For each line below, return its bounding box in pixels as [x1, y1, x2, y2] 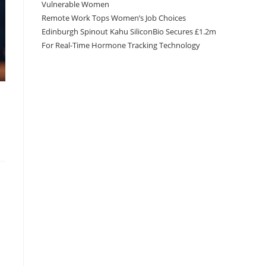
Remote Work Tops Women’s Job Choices [42, 12, 186, 23]
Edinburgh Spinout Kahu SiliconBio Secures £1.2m [42, 26, 216, 37]
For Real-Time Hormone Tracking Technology [42, 39, 200, 50]
